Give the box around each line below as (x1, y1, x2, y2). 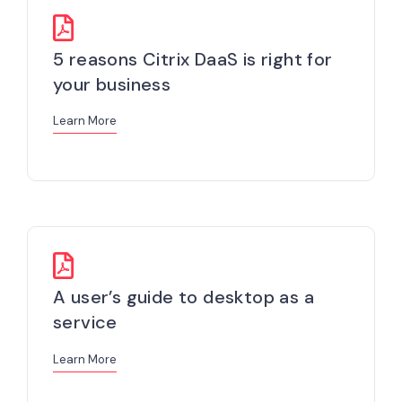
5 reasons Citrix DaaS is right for (53, 47, 333, 71)
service (53, 310, 118, 335)
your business (53, 72, 171, 96)
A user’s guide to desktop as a (53, 285, 314, 310)
